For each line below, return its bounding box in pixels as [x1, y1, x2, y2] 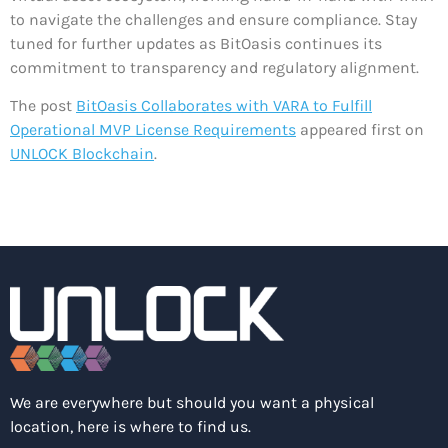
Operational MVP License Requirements [10, 120, 296, 140]
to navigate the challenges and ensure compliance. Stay [10, 9, 417, 29]
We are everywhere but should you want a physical [10, 392, 374, 412]
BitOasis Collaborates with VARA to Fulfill [76, 96, 372, 116]
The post [10, 96, 76, 116]
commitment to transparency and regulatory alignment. [10, 57, 419, 77]
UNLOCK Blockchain [10, 144, 154, 164]
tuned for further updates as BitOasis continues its [10, 33, 382, 53]
